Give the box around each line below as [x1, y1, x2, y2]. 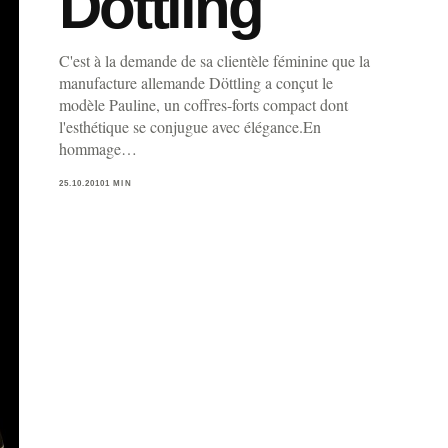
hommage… [58, 137, 137, 159]
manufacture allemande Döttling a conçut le [58, 71, 333, 93]
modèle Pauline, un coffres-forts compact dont [58, 93, 348, 115]
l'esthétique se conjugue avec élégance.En [58, 115, 321, 137]
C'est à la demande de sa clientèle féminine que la [58, 49, 370, 71]
